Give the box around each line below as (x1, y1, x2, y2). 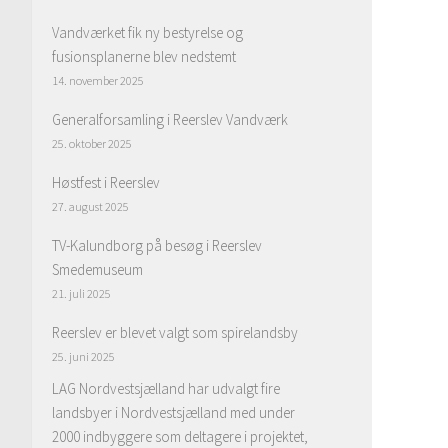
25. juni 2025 (52, 349, 115, 364)
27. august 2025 (52, 199, 129, 214)
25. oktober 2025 (52, 136, 132, 151)
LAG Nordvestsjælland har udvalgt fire (52, 378, 280, 398)
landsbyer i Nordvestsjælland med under (52, 402, 295, 422)
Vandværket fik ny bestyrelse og (52, 23, 243, 42)
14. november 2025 (52, 73, 144, 88)
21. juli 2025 (52, 286, 111, 301)
